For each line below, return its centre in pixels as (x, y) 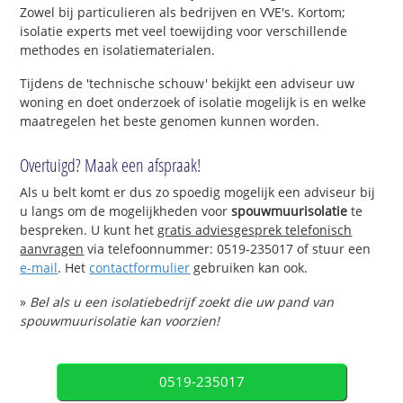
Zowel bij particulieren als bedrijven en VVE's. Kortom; (183, 12)
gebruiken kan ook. (249, 268)
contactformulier (140, 268)
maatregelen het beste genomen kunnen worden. (170, 121)
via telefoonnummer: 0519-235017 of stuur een (228, 249)
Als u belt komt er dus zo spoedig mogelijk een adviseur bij (198, 193)
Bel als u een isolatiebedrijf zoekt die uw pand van (182, 301)
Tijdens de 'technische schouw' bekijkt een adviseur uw (188, 84)
